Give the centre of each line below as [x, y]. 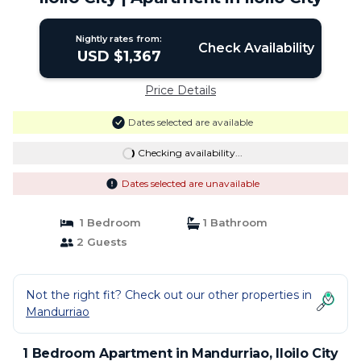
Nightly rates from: [119, 39]
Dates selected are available [190, 122]
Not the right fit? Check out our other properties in [169, 295]
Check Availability [256, 48]
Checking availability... [190, 153]
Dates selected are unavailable [190, 183]
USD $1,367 [119, 56]
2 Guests [100, 242]
